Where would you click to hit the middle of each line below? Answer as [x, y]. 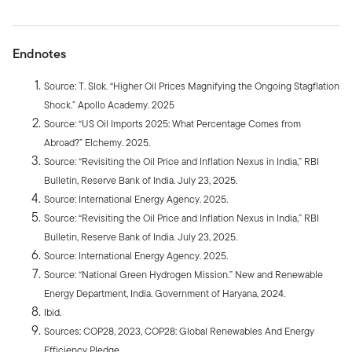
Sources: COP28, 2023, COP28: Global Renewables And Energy [179, 332]
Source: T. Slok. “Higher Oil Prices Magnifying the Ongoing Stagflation [192, 86]
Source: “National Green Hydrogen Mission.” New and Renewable [183, 275]
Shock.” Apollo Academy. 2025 [109, 105]
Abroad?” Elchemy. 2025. [97, 143]
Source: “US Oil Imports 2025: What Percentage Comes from [172, 124]
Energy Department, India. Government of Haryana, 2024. [165, 294]
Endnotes [39, 54]
